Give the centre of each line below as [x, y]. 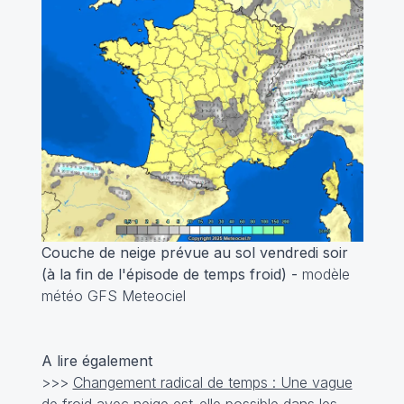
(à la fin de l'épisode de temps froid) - [171, 275]
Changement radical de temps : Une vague [212, 383]
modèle [326, 275]
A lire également [99, 361]
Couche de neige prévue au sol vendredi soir [194, 253]
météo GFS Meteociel [113, 296]
